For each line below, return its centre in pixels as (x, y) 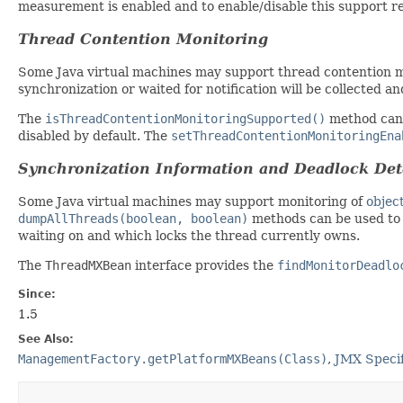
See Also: (46, 339)
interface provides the (204, 265)
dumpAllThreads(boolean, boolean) (133, 218)
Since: (37, 294)
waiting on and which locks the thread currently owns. (189, 235)
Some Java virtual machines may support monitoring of (192, 201)
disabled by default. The (94, 135)
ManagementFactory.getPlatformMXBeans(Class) (173, 358)
